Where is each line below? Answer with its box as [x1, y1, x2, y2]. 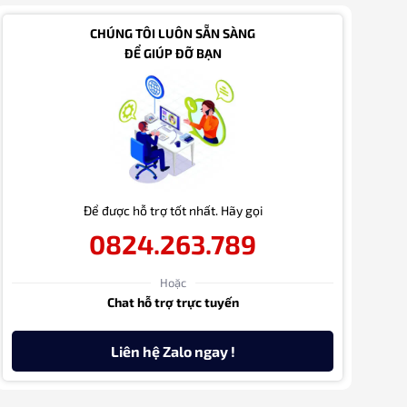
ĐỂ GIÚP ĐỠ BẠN [124, 45, 222, 62]
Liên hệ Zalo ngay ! [110, 342, 235, 361]
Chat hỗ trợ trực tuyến [106, 294, 239, 311]
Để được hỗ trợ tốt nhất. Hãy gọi [83, 203, 263, 219]
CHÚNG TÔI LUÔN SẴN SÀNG [90, 25, 256, 42]
